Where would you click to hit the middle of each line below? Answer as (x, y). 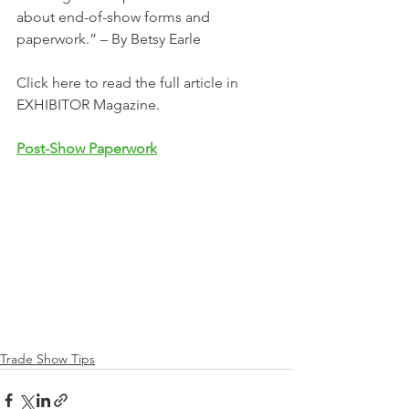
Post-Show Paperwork (87, 148)
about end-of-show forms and (115, 17)
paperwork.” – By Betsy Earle (109, 39)
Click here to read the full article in (129, 83)
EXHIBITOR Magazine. (90, 105)
